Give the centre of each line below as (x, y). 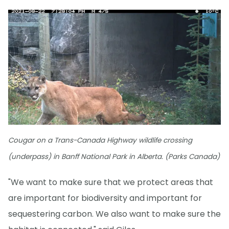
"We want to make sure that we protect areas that (111, 182)
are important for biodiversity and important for (105, 198)
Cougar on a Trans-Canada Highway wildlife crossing (100, 140)
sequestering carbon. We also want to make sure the (114, 214)
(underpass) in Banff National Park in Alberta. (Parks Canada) (114, 156)
